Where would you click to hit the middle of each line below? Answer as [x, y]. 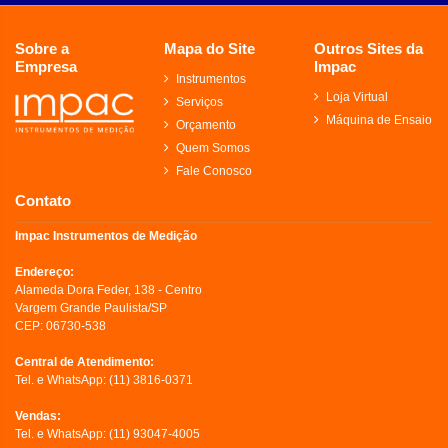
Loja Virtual [356, 97]
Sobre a [42, 49]
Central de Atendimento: [84, 361]
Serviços [200, 102]
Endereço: [44, 271]
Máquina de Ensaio [378, 120]
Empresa [46, 67]
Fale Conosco [214, 170]
